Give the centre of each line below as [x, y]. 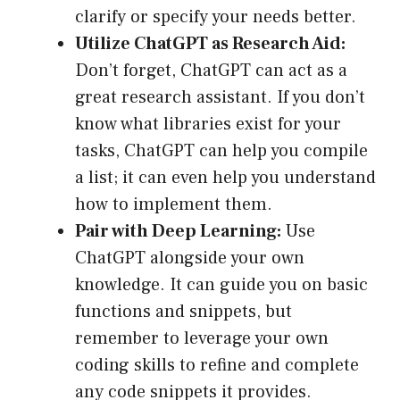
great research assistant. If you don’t [220, 98]
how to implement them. [174, 205]
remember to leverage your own [202, 339]
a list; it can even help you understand [225, 178]
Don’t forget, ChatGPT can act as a [211, 71]
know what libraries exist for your [208, 125]
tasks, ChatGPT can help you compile [221, 151]
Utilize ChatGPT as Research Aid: [210, 44]
